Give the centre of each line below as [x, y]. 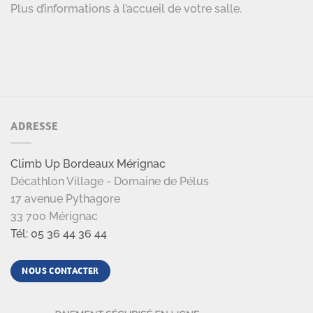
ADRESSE [34, 125]
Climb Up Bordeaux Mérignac [88, 164]
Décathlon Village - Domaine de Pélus [110, 182]
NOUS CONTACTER [60, 271]
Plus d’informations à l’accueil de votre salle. [126, 8]
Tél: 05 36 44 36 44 [59, 234]
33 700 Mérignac [54, 217]
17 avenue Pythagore [65, 199]
